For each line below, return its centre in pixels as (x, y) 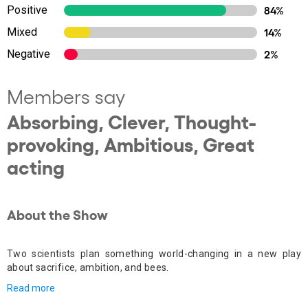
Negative (29, 54)
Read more (31, 288)
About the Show (57, 214)
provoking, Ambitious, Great (131, 144)
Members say (66, 96)
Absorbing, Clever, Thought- (131, 121)
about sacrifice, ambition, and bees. (88, 267)
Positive (27, 10)
